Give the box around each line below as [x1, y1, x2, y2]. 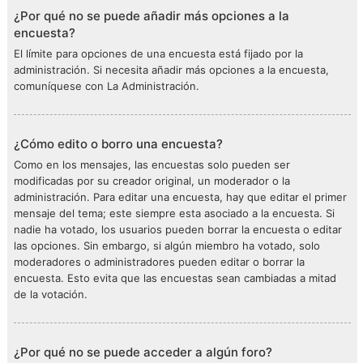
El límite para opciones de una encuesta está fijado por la [14, 47, 303, 60]
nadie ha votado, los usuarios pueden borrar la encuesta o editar [14, 223, 342, 236]
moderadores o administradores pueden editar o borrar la [14, 255, 305, 268]
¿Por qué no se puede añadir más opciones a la [14, 8, 289, 23]
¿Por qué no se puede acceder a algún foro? [14, 344, 272, 360]
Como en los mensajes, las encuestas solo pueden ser [14, 158, 290, 171]
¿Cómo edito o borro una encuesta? [14, 136, 223, 152]
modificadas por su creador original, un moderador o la [14, 174, 290, 187]
